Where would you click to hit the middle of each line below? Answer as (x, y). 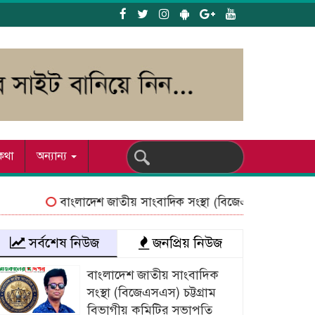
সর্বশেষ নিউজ (62, 243)
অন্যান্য (53, 156)
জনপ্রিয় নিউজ (185, 243)
